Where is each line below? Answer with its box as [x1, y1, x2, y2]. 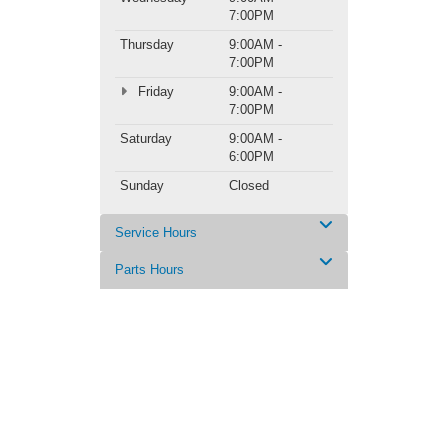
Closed [229, 177, 269, 193]
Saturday [120, 130, 172, 146]
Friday [133, 83, 174, 99]
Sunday [120, 177, 164, 193]
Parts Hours [115, 261, 184, 277]
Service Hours [115, 224, 197, 240]
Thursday [120, 36, 174, 52]
